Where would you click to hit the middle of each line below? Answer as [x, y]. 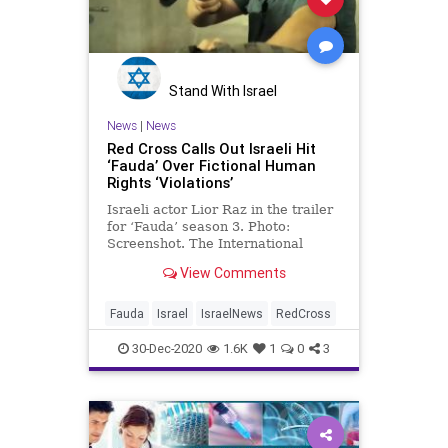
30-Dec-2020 [165, 348]
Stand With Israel [223, 91]
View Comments [231, 273]
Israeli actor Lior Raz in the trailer [219, 209]
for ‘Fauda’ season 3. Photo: [198, 226]
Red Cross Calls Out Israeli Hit [211, 148]
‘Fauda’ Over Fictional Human [211, 165]
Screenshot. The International [204, 243]
